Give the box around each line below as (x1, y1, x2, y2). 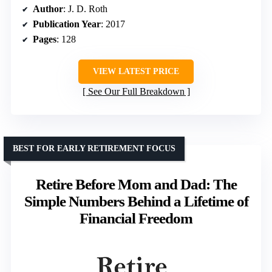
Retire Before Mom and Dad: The (35, 175, 237, 192)
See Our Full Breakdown (87, 86, 185, 97)
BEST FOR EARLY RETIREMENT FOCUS (13, 143, 175, 153)
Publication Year (33, 18, 101, 29)
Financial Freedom (80, 209, 192, 226)
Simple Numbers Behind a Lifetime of (24, 192, 248, 209)
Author (33, 3, 63, 14)
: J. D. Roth (63, 3, 107, 14)
